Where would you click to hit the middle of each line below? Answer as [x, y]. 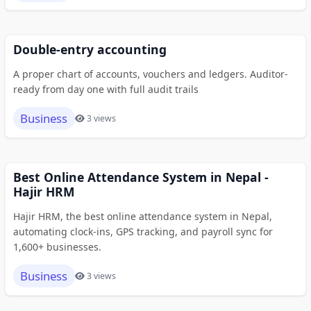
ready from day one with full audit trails [106, 90]
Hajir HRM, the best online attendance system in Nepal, [142, 217]
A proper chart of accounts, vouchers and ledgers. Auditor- [150, 74]
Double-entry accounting [90, 50]
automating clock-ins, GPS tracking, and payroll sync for [143, 232]
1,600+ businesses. [57, 247]
